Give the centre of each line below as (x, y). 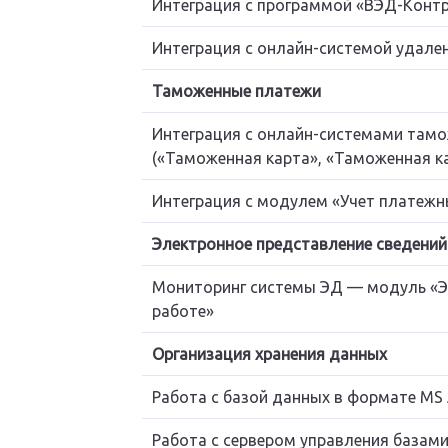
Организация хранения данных (269, 353)
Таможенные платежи (236, 90)
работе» (182, 310)
